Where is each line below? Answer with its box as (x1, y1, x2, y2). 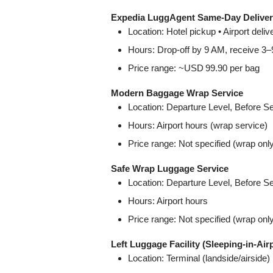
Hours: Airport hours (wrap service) (128, 119, 268, 130)
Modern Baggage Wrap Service (111, 87, 243, 98)
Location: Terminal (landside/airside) (128, 252, 270, 263)
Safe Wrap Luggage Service (111, 163, 229, 174)
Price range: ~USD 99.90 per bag (128, 62, 260, 73)
